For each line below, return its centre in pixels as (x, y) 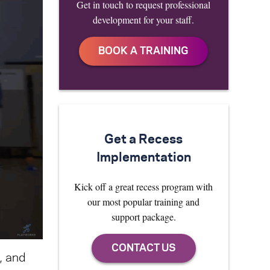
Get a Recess (144, 140)
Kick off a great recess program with (144, 187)
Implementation (143, 158)
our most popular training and (144, 202)
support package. (143, 217)
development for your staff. (144, 20)
